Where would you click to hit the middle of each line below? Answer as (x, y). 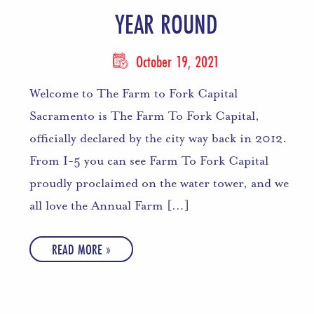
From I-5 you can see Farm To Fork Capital (149, 161)
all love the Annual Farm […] (109, 206)
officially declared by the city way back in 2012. (158, 138)
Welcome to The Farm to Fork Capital (133, 94)
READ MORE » (81, 250)
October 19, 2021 (176, 62)
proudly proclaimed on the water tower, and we (159, 183)
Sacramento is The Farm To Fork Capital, (144, 116)
